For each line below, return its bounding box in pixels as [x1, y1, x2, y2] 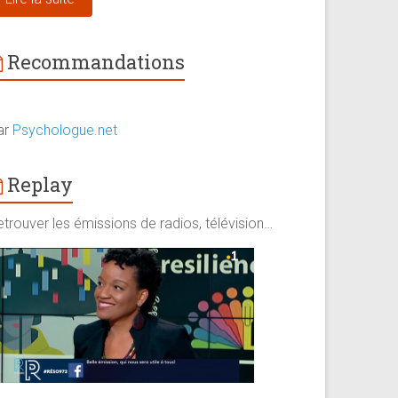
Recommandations [7, 49, 186, 76]
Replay [7, 171, 74, 198]
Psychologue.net [12, 122, 118, 139]
